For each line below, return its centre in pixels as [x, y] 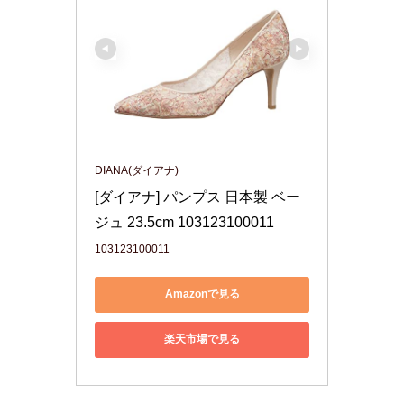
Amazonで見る [202, 294]
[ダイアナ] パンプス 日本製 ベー [197, 197]
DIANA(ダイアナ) [137, 170]
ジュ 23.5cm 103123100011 [184, 222]
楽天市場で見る [202, 340]
